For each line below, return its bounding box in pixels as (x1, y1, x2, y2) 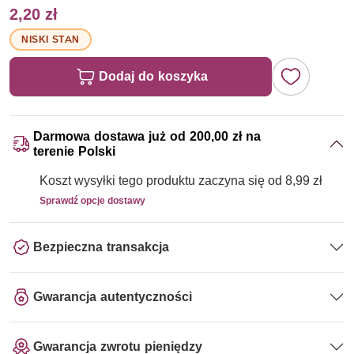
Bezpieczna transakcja (33, 239, 169, 255)
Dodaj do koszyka (99, 68, 209, 84)
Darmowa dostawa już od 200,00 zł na (33, 128, 261, 144)
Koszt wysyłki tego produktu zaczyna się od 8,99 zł (40, 172, 322, 188)
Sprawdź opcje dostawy (40, 194, 145, 206)
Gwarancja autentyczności (33, 289, 192, 305)
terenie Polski (33, 143, 115, 159)
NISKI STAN (21, 32, 81, 45)
